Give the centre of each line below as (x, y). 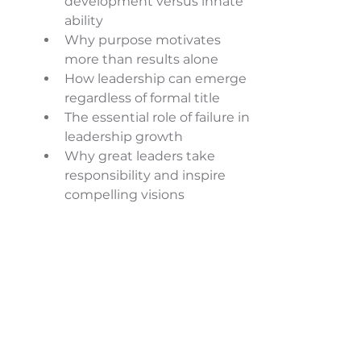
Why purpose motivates (144, 40)
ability (85, 21)
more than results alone (143, 59)
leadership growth (125, 137)
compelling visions (124, 195)
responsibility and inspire (147, 175)
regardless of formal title (144, 98)
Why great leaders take (141, 156)
